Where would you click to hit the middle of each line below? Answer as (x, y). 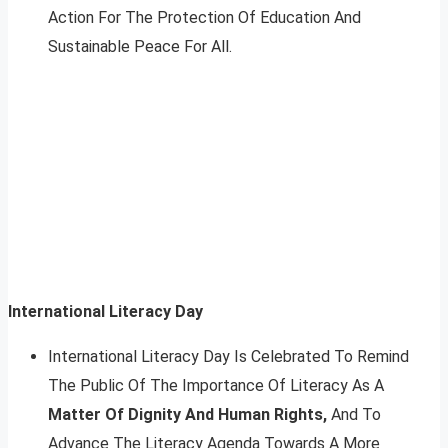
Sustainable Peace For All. (140, 46)
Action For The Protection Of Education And (204, 17)
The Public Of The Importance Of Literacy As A (216, 385)
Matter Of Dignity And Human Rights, (187, 414)
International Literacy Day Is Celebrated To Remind (228, 356)
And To (354, 414)
